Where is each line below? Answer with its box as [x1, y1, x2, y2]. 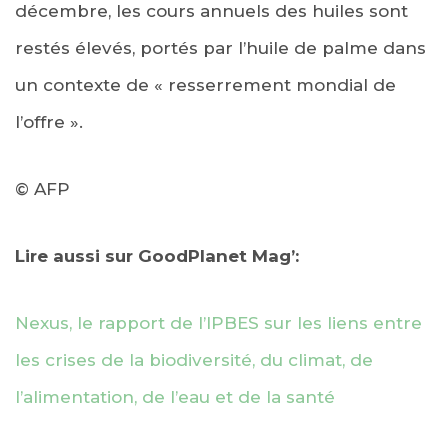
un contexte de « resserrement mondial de [15, 74, 396, 95]
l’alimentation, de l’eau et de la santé [15, 386, 335, 407]
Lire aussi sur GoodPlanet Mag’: [15, 245, 299, 266]
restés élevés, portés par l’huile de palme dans [15, 37, 426, 58]
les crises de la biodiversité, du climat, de [15, 349, 373, 370]
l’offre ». [15, 111, 83, 132]
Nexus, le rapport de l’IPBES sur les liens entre [15, 312, 422, 333]
